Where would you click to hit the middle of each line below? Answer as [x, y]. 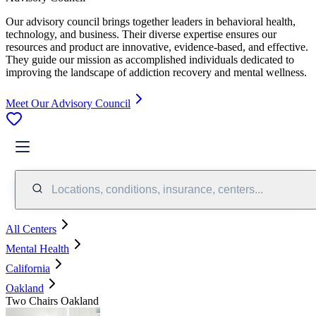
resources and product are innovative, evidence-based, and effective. [157, 47]
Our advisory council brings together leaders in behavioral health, [151, 21]
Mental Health [37, 248]
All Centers [31, 229]
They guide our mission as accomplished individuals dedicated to [150, 59]
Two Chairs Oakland [52, 300]
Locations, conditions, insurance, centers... [157, 189]
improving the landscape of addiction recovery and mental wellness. [156, 72]
